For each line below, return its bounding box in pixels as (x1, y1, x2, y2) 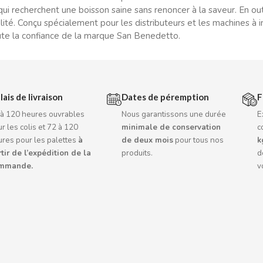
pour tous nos (173, 135, 224, 146)
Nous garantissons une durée (122, 109, 227, 120)
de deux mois (122, 135, 174, 146)
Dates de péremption (122, 92, 210, 102)
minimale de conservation (122, 122, 221, 133)
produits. (122, 148, 153, 159)
